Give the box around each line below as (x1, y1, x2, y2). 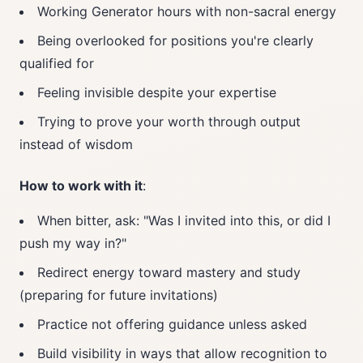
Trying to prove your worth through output (37, 113, 301, 130)
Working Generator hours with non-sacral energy (37, 3, 336, 19)
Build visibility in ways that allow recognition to (37, 345, 327, 361)
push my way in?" (19, 235, 126, 251)
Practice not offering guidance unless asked (37, 316, 307, 332)
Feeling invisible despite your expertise (37, 84, 276, 100)
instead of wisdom (19, 136, 133, 152)
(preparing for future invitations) (19, 287, 218, 303)
